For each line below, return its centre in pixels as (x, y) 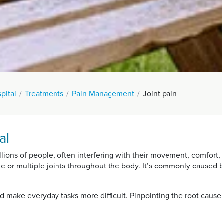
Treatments (44, 94)
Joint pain (160, 94)
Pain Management (103, 94)
